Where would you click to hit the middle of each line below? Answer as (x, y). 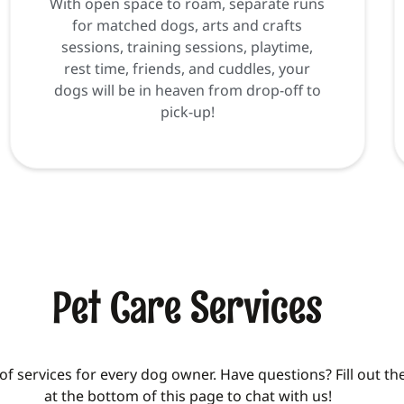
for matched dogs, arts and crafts (188, 26)
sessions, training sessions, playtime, (188, 47)
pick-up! (187, 112)
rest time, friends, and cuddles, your (188, 69)
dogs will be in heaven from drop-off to (187, 91)
